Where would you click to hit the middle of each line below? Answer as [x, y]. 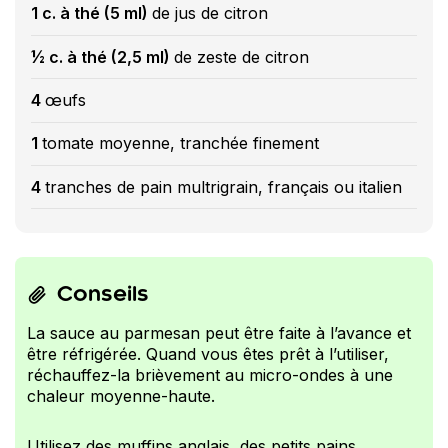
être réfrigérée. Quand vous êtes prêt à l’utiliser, [208, 354]
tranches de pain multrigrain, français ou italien [223, 186]
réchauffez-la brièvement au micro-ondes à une [210, 375]
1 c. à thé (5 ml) [91, 13]
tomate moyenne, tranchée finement [180, 143]
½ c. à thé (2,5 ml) [102, 56]
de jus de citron [210, 13]
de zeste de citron [241, 56]
